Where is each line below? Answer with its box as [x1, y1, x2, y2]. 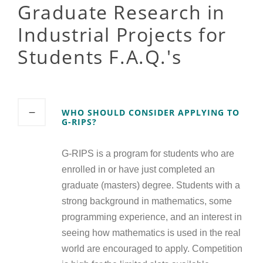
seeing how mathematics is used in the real [62, 228, 241, 238]
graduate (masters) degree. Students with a [62, 180, 240, 191]
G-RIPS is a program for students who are [62, 149, 234, 159]
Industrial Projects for [18, 22, 227, 48]
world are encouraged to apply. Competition [62, 244, 242, 254]
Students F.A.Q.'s [18, 44, 182, 70]
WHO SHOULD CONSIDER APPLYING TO [62, 107, 240, 119]
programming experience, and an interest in [62, 212, 242, 222]
